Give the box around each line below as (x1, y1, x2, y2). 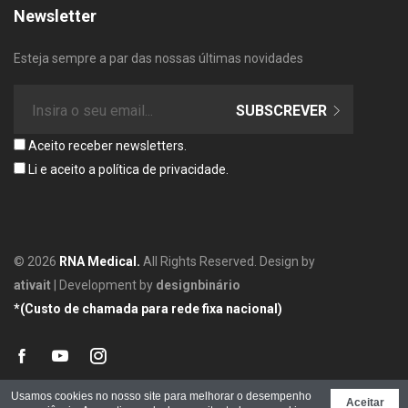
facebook (20, 354, 81, 372)
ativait (14, 278, 51, 293)
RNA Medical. (59, 254, 140, 270)
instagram (97, 354, 162, 372)
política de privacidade (98, 162, 226, 178)
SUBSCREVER (236, 102, 331, 120)
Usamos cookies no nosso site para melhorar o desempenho (10, 390, 311, 403)
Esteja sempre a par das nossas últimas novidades (14, 51, 303, 66)
